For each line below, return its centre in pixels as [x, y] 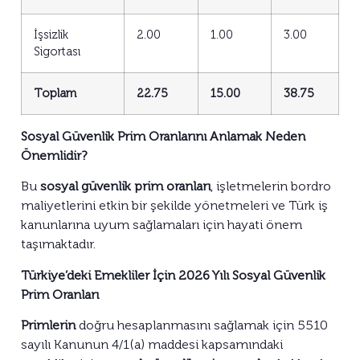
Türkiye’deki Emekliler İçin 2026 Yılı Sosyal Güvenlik [173, 275]
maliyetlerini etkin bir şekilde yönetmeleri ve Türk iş [174, 206]
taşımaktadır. [58, 244]
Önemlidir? [54, 155]
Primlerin [48, 325]
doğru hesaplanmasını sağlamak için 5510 [202, 325]
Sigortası [57, 51]
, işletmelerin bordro [271, 186]
